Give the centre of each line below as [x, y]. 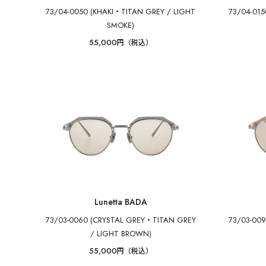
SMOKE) [121, 25]
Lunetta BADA [121, 202]
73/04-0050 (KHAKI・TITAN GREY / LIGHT [121, 12]
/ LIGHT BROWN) [121, 234]
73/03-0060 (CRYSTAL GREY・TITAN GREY [121, 220]
